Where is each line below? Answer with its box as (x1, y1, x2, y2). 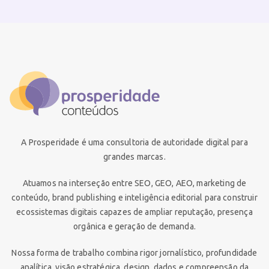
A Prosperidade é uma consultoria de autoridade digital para (21, 138, 248, 148)
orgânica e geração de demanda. (73, 222, 196, 232)
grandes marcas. (103, 152, 166, 162)
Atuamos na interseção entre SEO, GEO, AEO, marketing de (22, 178, 247, 189)
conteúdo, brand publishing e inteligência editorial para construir (11, 193, 258, 203)
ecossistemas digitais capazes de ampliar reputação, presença (16, 207, 253, 217)
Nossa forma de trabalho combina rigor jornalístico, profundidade (11, 248, 258, 258)
